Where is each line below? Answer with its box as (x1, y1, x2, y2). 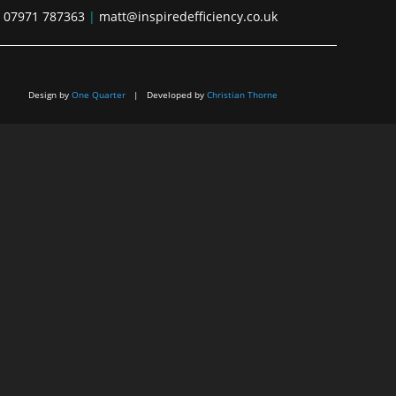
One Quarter (71, 88, 126, 101)
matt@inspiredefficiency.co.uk (98, 7, 278, 25)
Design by (27, 88, 72, 101)
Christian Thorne (206, 88, 278, 101)
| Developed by (125, 88, 207, 101)
